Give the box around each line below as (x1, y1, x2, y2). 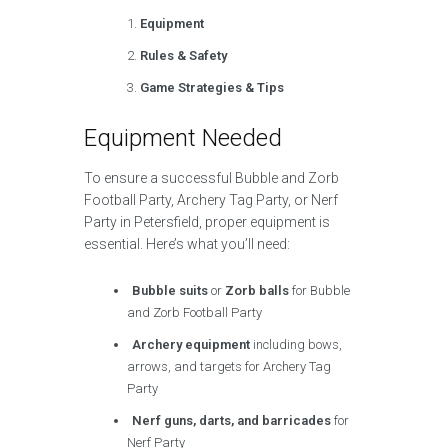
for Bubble (289, 283, 351, 298)
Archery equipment (132, 337, 251, 352)
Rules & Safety (140, 48, 228, 63)
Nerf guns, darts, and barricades (132, 413, 332, 428)
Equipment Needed (84, 124, 282, 152)
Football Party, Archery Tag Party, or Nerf (84, 192, 338, 208)
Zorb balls (225, 283, 290, 298)
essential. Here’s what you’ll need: (84, 236, 290, 252)
